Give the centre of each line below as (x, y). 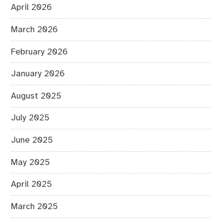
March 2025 (35, 206)
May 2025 (31, 162)
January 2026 (38, 74)
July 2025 (30, 118)
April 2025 (32, 185)
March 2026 (35, 30)
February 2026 (40, 52)
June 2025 (32, 140)
